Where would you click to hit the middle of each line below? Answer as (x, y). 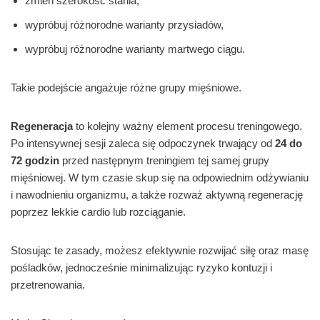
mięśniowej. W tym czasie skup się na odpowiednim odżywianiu (160, 178)
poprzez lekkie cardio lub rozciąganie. (98, 212)
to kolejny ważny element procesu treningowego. (187, 126)
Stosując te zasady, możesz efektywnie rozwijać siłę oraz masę (160, 251)
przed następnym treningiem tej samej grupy (164, 161)
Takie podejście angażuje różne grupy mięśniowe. (126, 88)
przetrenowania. (48, 285)
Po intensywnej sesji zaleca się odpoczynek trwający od (143, 144)
